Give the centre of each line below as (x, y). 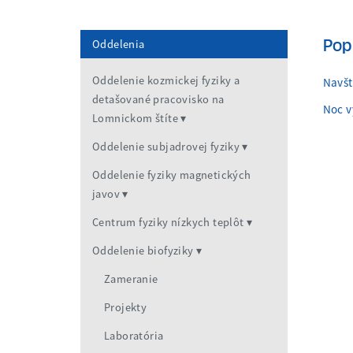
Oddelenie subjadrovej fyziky (166, 147)
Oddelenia (119, 45)
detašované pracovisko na (158, 100)
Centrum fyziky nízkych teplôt (168, 223)
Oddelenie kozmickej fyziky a (166, 81)
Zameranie (131, 279)
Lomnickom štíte (136, 119)
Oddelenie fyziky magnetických (172, 175)
